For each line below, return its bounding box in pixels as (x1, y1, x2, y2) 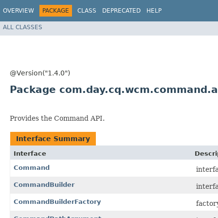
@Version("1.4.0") (10, 69, 70, 77)
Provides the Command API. (10, 114, 105, 122)
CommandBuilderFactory (14, 198, 101, 205)
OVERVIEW (3, 7, 34, 14)
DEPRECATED (102, 7, 141, 14)
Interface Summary (16, 135, 90, 143)
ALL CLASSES (3, 23, 42, 31)
